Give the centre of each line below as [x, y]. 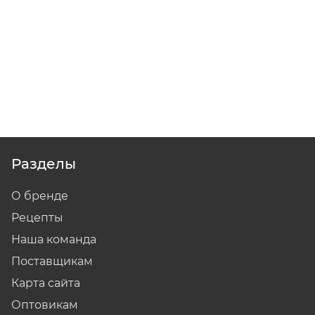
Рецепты [37, 218]
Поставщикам [52, 262]
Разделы [44, 164]
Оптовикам [45, 305]
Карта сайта [46, 283]
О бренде [40, 196]
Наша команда [54, 240]
